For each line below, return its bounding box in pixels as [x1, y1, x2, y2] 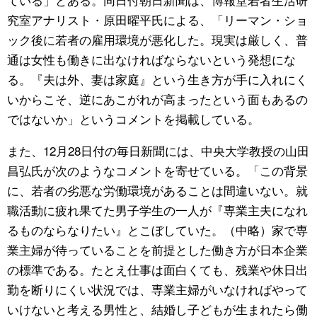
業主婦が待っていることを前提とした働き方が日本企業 [7, 240, 308, 258]
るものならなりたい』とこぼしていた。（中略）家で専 [7, 220, 308, 238]
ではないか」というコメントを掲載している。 [7, 109, 260, 127]
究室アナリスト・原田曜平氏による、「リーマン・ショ [7, 10, 308, 28]
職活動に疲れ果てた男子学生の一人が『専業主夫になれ [7, 200, 308, 219]
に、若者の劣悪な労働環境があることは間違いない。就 [7, 180, 308, 199]
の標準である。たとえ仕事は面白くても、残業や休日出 [7, 260, 308, 278]
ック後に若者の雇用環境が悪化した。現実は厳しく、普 [7, 30, 308, 48]
